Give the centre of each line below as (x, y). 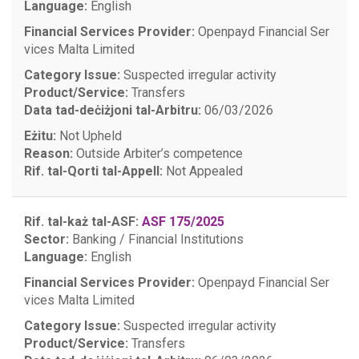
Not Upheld (89, 136)
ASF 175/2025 (183, 222)
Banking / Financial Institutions (156, 239)
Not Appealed (203, 171)
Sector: (46, 239)
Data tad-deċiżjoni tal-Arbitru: (113, 110)
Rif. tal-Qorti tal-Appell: (93, 171)
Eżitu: (40, 136)
